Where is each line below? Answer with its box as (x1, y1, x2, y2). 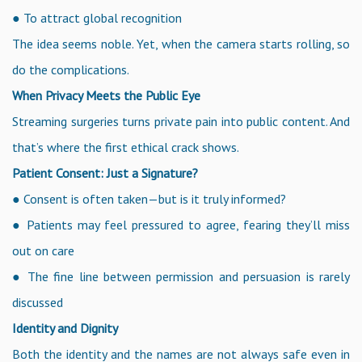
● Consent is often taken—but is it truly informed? (12, 190, 286, 207)
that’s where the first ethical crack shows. (12, 138, 239, 155)
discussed (12, 293, 63, 310)
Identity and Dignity (12, 319, 118, 336)
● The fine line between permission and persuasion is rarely (12, 267, 350, 284)
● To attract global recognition (12, 9, 182, 26)
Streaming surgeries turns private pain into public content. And (12, 112, 350, 129)
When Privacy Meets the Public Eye (12, 86, 200, 103)
